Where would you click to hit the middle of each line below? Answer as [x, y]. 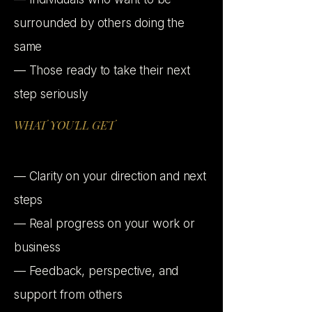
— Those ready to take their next [102, 70]
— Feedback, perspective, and [96, 271]
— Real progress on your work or [104, 224]
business [37, 247]
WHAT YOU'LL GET [64, 125]
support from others [68, 295]
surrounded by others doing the [99, 23]
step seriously [51, 94]
